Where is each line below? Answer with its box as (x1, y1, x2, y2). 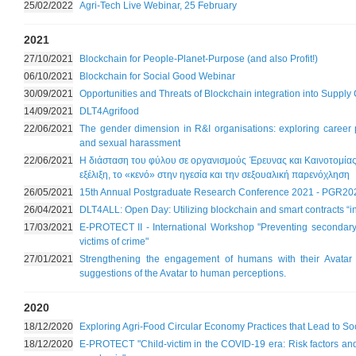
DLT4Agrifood (79, 106, 139, 117)
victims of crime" (79, 236, 149, 247)
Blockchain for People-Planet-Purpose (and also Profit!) (79, 53, 318, 64)
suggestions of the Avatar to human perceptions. (79, 268, 286, 279)
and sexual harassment (79, 137, 180, 149)
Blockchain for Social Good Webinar (79, 71, 235, 82)
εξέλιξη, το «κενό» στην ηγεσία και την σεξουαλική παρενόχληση (79, 169, 350, 180)
